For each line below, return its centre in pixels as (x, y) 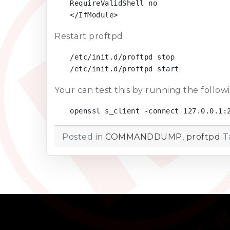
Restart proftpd (89, 36)
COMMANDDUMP (144, 137)
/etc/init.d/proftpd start (124, 69)
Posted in (84, 137)
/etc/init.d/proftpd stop (122, 57)
